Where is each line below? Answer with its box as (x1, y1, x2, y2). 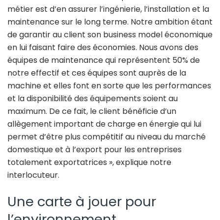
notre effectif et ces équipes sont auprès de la (7, 67, 186, 79)
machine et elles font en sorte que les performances (7, 80, 211, 92)
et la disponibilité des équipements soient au (7, 93, 178, 105)
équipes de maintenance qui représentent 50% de (7, 55, 200, 66)
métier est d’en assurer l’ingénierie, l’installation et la (7, 3, 209, 15)
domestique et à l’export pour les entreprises (7, 144, 182, 156)
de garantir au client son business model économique (7, 29, 213, 41)
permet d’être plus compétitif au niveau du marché (7, 131, 206, 143)
